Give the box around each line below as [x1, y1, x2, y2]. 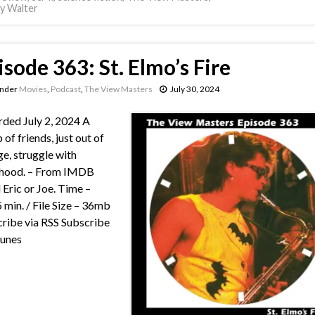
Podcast [50, 84, 81, 94]
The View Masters [84, 84, 153, 94]
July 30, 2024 [169, 84, 219, 94]
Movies [18, 84, 47, 94]
